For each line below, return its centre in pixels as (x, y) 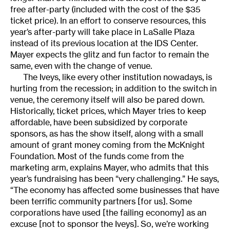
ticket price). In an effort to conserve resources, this (108, 21)
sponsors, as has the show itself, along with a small (107, 134)
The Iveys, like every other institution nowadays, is (118, 77)
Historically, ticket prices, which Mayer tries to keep (108, 111)
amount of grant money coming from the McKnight (108, 145)
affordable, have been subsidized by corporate (99, 122)
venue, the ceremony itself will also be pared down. (107, 100)
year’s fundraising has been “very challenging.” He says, (114, 179)
